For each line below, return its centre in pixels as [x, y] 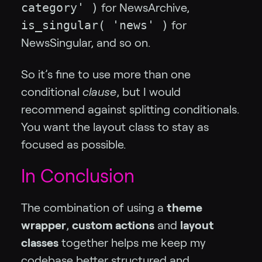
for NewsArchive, [144, 8]
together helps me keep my [132, 243]
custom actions [113, 225]
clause [99, 92]
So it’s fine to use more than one [106, 75]
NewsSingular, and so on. [86, 43]
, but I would [149, 92]
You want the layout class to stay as [115, 127]
